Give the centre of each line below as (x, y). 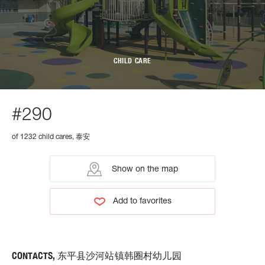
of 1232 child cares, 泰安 (51, 137)
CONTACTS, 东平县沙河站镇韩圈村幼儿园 (97, 256)
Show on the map (144, 169)
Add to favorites (142, 201)
